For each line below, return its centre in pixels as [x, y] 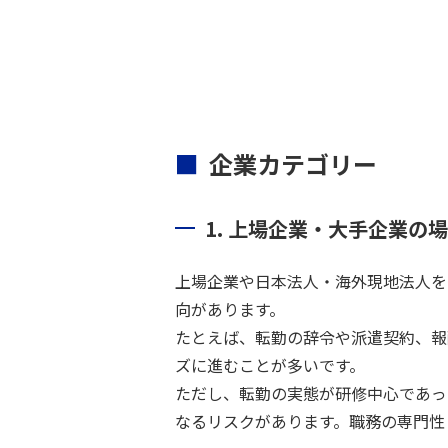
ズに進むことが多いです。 [269, 365]
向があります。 [229, 309]
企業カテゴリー [292, 163]
